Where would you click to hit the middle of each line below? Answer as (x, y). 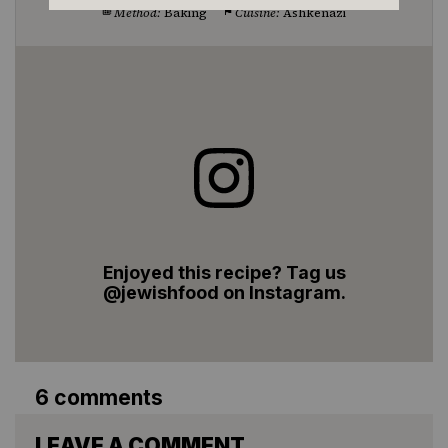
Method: (137, 12)
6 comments (99, 397)
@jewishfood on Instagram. (224, 292)
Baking (185, 12)
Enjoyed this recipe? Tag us (224, 272)
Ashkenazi (315, 12)
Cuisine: (258, 12)
